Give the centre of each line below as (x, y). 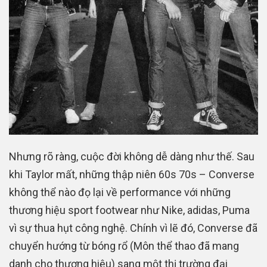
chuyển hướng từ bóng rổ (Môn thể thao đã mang (124, 246)
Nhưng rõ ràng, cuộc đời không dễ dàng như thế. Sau (132, 157)
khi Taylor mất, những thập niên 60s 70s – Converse (132, 175)
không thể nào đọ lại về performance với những (120, 193)
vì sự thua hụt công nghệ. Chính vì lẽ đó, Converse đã (133, 228)
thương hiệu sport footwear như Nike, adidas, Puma (129, 210)
